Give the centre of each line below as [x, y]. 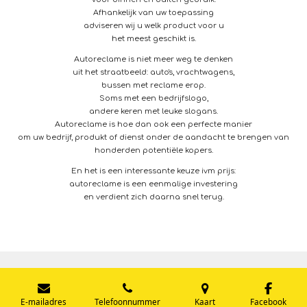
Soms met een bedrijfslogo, [153, 99]
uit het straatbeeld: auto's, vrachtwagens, [153, 73]
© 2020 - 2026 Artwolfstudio [82, 288]
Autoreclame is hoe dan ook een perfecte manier [153, 125]
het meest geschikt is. [153, 39]
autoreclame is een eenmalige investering [153, 184]
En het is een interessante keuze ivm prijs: [153, 171]
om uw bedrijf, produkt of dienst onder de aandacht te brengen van [153, 138]
